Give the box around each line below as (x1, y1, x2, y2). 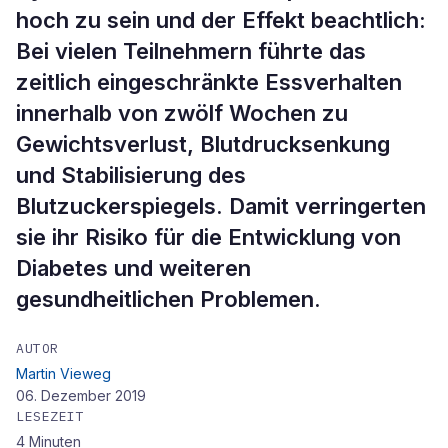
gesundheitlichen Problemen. (16, 286, 321, 312)
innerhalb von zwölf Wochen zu (16, 100, 348, 126)
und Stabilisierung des (16, 162, 246, 188)
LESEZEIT (16, 408, 85, 425)
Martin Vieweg (16, 365, 111, 382)
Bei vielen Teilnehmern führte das (16, 38, 366, 64)
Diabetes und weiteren (16, 255, 251, 281)
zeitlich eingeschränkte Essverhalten (16, 69, 402, 95)
